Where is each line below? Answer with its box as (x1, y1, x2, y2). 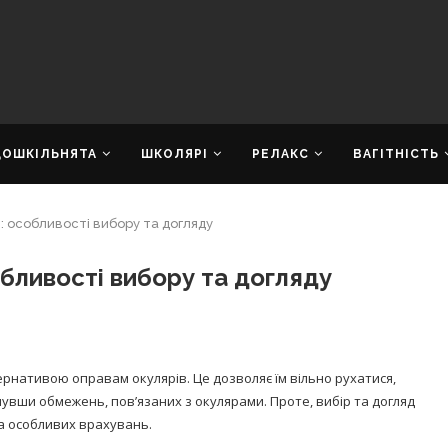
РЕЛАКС (252, 147, 309, 161)
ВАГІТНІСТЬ (353, 147, 439, 161)
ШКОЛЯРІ (141, 147, 208, 161)
